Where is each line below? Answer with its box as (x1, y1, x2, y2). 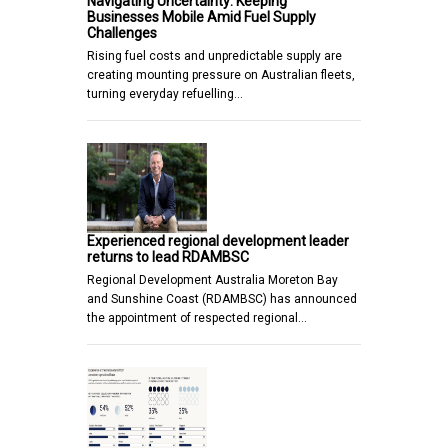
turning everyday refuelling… (87, 87, 243, 102)
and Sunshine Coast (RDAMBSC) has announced (87, 292, 357, 307)
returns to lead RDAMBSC (87, 249, 249, 266)
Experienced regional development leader (87, 233, 349, 250)
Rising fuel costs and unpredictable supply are (87, 49, 342, 64)
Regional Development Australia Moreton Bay (87, 273, 338, 288)
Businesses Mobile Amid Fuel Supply (87, 9, 316, 26)
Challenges (87, 25, 157, 42)
